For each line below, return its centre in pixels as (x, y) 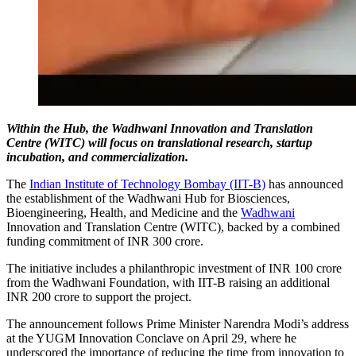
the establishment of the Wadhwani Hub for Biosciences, (148, 198)
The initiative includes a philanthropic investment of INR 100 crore (174, 268)
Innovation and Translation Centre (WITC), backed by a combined (173, 226)
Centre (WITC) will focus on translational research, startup (159, 142)
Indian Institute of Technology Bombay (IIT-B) (147, 184)
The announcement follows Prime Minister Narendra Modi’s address (178, 323)
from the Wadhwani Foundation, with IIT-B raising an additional (168, 282)
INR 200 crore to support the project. (99, 296)
